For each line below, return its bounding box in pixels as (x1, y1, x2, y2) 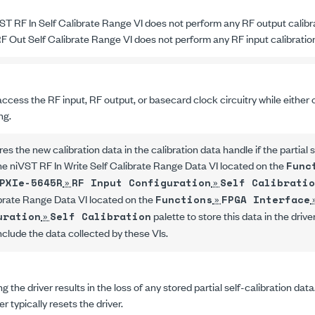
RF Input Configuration (72, 175, 211, 190)
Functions (155, 192, 212, 207)
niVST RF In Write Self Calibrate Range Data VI (10, 157, 218, 172)
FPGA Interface (221, 192, 310, 207)
